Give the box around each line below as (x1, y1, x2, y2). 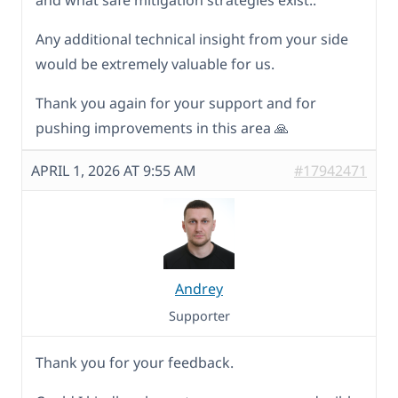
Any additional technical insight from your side (36, 29, 348, 50)
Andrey (175, 279, 223, 299)
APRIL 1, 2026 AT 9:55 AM (31, 161, 196, 181)
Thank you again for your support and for (36, 93, 316, 114)
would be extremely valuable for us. (36, 54, 275, 75)
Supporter (168, 307, 230, 325)
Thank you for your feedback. (36, 353, 234, 373)
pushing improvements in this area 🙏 (36, 118, 289, 139)
